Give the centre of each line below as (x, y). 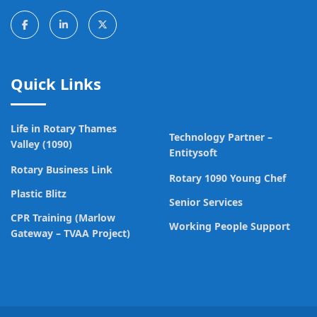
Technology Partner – (221, 137)
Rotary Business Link (62, 169)
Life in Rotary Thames (64, 128)
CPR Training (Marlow (63, 218)
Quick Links (56, 83)
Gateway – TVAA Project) (70, 234)
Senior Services (206, 202)
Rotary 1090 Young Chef (227, 178)
